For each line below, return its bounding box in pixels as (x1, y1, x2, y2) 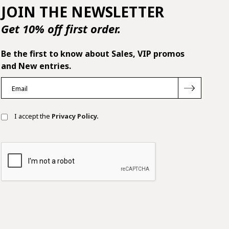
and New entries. (1, 60, 72, 72)
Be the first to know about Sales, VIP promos (1, 48, 185, 60)
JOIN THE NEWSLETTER (1, 2, 165, 22)
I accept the (13, 111, 51, 121)
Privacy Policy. (50, 111, 99, 121)
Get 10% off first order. (1, 21, 121, 37)
